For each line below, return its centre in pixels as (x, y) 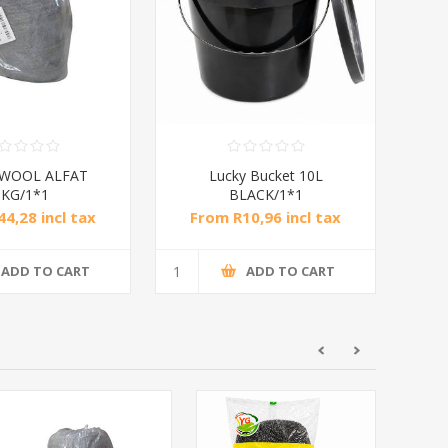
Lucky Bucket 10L (265, 175)
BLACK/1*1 (265, 194)
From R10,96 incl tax (266, 216)
